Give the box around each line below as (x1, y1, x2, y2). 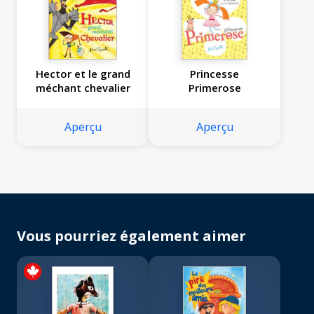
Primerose (188, 81, 241, 95)
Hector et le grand (35, 67, 130, 81)
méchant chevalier (35, 81, 130, 95)
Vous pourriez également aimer (17, 226, 246, 246)
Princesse (190, 67, 239, 81)
